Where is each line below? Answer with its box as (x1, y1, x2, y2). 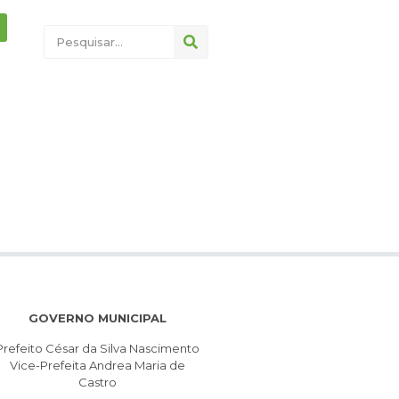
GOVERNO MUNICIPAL (28, 311, 167, 326)
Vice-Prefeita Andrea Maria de (9, 357, 185, 372)
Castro (77, 374, 117, 389)
